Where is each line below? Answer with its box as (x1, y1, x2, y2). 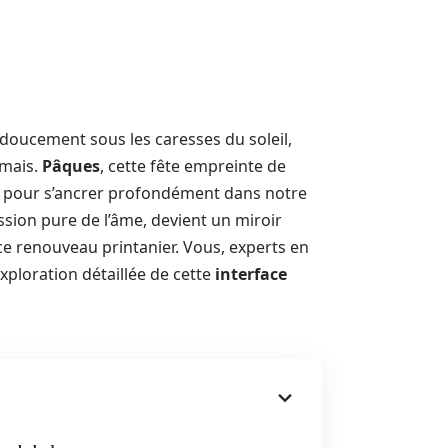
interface (215, 263, 287, 285)
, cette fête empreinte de (100, 155, 286, 177)
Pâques (42, 155, 100, 177)
